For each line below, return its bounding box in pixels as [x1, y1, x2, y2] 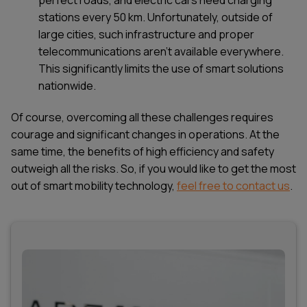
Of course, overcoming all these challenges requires [11, 109, 273, 125]
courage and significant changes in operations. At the [11, 126, 280, 142]
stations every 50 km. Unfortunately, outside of [38, 9, 273, 25]
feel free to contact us [177, 177, 290, 193]
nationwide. [38, 77, 96, 93]
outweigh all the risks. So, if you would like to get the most [11, 160, 296, 176]
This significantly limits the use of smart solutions [38, 60, 284, 76]
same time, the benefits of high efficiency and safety [11, 143, 274, 159]
